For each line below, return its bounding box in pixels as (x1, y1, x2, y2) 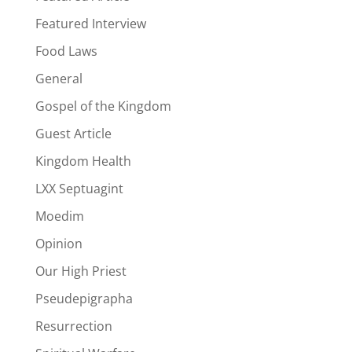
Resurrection (35, 317, 112, 335)
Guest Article (35, 125, 112, 143)
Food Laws (35, 42, 97, 60)
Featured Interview (35, 15, 146, 33)
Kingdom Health (35, 152, 131, 170)
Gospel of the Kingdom (35, 97, 171, 115)
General (35, 70, 82, 88)
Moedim (35, 207, 84, 225)
